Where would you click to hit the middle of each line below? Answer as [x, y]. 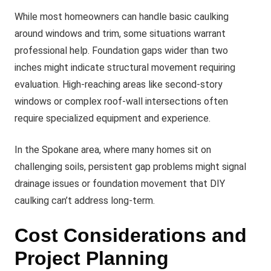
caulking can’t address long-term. [85, 201]
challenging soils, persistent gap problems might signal [130, 167]
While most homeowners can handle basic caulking [122, 17]
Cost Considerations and [131, 235]
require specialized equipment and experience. [113, 118]
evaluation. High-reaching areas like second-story [119, 84]
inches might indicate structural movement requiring [125, 67]
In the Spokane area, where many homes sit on [113, 150]
